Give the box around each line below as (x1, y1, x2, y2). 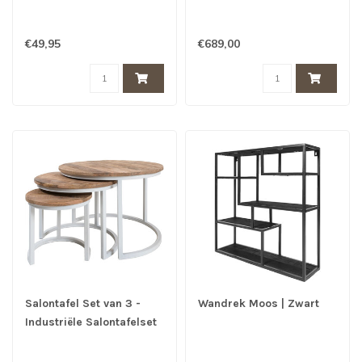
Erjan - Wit (25, 334, 82, 347)
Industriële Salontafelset (25, 315, 157, 329)
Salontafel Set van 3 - (25, 297, 141, 310)
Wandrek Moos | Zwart (198, 297, 319, 310)
